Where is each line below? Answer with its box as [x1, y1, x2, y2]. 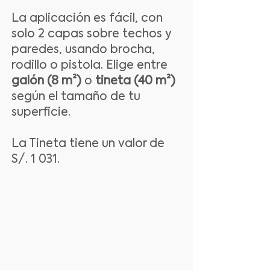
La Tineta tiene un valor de [11, 138, 165, 149]
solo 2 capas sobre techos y [11, 28, 172, 40]
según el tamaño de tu [11, 91, 140, 102]
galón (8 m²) [11, 75, 81, 87]
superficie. [11, 107, 71, 118]
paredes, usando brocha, [11, 44, 155, 55]
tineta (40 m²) [92, 75, 175, 87]
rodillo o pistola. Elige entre [11, 60, 168, 71]
